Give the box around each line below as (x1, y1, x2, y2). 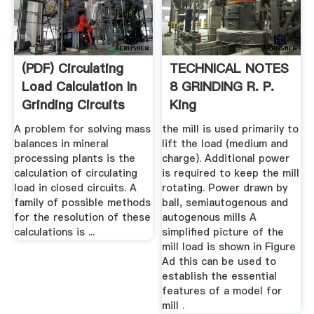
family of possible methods (13, 196, 151, 210)
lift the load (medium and (162, 137, 289, 151)
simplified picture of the (162, 225, 285, 240)
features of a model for (162, 284, 282, 299)
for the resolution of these (13, 210, 151, 225)
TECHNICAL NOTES (170, 59, 289, 77)
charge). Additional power (162, 151, 290, 166)
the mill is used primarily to (162, 122, 299, 137)
